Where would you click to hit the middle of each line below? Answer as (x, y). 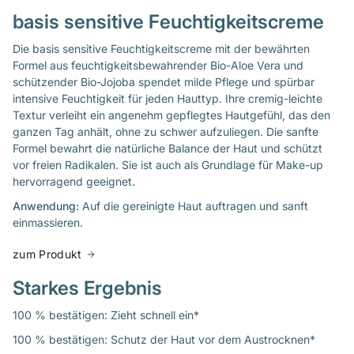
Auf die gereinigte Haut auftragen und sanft (195, 205)
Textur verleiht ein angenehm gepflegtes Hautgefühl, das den (171, 115)
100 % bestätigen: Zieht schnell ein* (106, 315)
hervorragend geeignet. (74, 181)
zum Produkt (47, 254)
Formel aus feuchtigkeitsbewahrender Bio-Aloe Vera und (158, 65)
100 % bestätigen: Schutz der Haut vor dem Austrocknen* (164, 340)
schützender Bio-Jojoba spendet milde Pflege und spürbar (164, 81)
